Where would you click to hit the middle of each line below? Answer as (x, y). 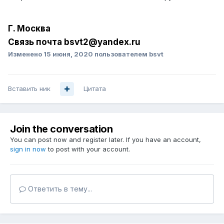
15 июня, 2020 (68, 54)
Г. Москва (29, 29)
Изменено (26, 54)
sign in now (28, 149)
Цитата (95, 89)
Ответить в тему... (59, 189)
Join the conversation (61, 129)
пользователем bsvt (128, 54)
